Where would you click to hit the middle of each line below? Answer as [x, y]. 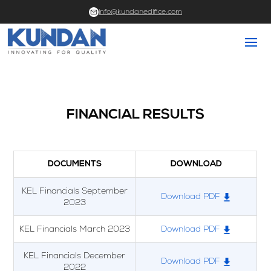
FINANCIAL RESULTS [135, 115]
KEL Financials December [75, 255]
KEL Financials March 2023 [74, 228]
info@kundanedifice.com [140, 11]
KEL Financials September [74, 190]
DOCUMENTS [74, 164]
